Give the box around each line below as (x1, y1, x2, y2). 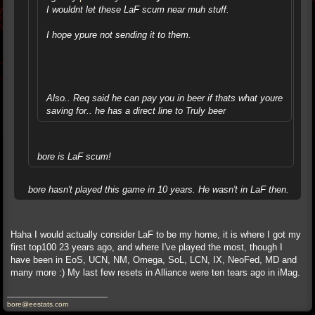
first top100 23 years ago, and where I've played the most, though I (11, 242, 283, 252)
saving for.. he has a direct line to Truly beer (46, 105, 226, 116)
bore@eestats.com (7, 300, 68, 308)
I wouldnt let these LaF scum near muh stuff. (46, 4, 229, 15)
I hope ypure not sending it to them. (46, 30, 191, 40)
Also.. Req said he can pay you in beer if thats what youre (46, 93, 283, 103)
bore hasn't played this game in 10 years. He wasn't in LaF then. (28, 184, 289, 195)
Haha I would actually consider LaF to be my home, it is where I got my (11, 229, 301, 240)
